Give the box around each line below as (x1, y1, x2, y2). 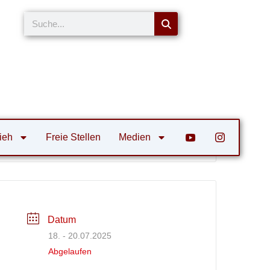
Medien (118, 131, 151, 142)
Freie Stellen (46, 131, 101, 142)
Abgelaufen (48, 246, 92, 256)
